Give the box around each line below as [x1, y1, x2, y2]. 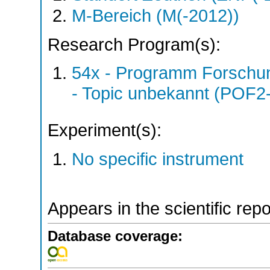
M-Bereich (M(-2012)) [72, 6, 239, 26]
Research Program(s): [48, 34, 221, 54]
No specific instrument [72, 149, 243, 169]
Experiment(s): [48, 121, 162, 140]
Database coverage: [48, 228, 183, 245]
